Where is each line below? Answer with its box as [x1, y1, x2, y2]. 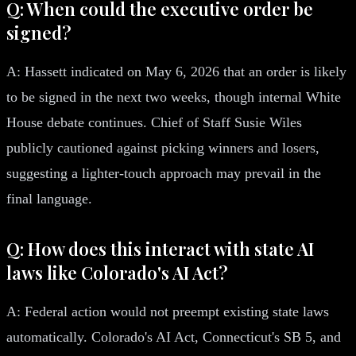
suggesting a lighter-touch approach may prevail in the [6, 164, 321, 181]
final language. [6, 190, 92, 207]
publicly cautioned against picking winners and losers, [6, 139, 319, 156]
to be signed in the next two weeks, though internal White [6, 88, 341, 105]
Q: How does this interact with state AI [6, 236, 314, 261]
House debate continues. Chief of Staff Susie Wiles [6, 114, 302, 130]
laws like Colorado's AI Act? [6, 260, 228, 284]
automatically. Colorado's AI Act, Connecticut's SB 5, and [6, 328, 341, 345]
